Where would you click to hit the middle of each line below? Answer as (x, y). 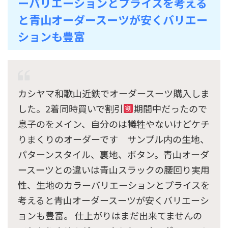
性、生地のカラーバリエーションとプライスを (114, 184)
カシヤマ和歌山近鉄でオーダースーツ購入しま (114, 93)
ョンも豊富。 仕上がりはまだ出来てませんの (110, 215)
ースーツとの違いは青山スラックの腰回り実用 (114, 169)
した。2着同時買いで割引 (70, 108)
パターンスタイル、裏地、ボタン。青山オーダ (113, 154)
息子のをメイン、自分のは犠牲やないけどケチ (114, 123)
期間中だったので (170, 108)
